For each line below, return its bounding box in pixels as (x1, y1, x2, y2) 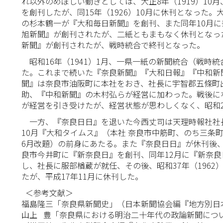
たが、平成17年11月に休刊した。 (21, 170, 143, 182)
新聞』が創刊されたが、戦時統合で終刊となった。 (21, 39, 205, 51)
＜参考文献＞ (21, 187, 74, 199)
